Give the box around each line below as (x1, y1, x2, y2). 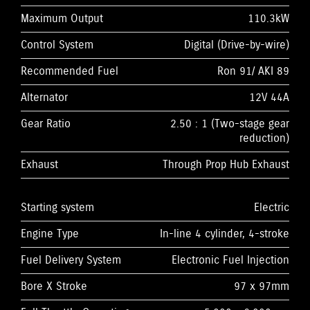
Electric (254, 200, 289, 215)
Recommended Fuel (21, 64, 118, 79)
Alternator (21, 90, 68, 105)
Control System (21, 37, 93, 53)
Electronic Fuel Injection (172, 253, 289, 268)
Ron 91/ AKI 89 (217, 64, 289, 79)
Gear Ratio (21, 116, 71, 131)
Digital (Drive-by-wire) (184, 37, 289, 53)
